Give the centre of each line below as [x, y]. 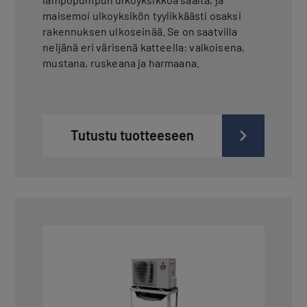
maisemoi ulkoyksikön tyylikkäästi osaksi [142, 15]
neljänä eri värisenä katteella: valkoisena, [144, 47]
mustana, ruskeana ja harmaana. [121, 62]
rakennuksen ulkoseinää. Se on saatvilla [140, 31]
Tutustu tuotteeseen [132, 135]
